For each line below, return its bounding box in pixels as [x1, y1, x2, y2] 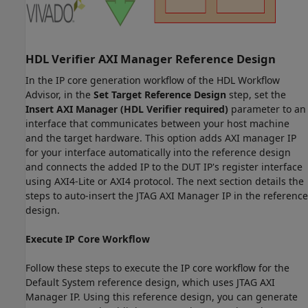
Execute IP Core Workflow [25, 232, 150, 246]
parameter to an [228, 102, 306, 116]
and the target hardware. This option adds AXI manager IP [25, 131, 296, 145]
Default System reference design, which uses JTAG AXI [25, 276, 275, 289]
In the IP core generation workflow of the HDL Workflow [25, 74, 280, 87]
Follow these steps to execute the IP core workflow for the [25, 261, 289, 275]
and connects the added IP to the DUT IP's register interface [25, 160, 302, 174]
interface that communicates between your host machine [25, 117, 289, 131]
